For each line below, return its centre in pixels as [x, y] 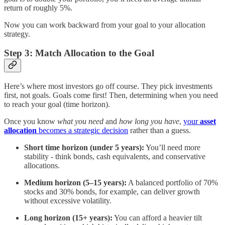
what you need [80, 122]
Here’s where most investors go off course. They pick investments [108, 86]
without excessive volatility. [68, 201]
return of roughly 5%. [38, 8]
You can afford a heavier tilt [157, 218]
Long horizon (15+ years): [68, 218]
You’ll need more [172, 148]
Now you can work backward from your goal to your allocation [105, 25]
